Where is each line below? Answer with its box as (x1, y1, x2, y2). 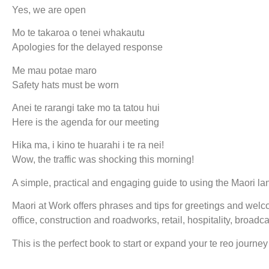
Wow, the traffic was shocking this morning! (12, 154, 194, 165)
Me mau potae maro (12, 65, 97, 76)
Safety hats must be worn (12, 79, 119, 90)
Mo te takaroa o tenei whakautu (12, 28, 145, 38)
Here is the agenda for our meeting (12, 116, 159, 127)
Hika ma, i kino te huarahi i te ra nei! (12, 140, 164, 151)
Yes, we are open (12, 4, 86, 15)
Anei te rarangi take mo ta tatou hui (12, 102, 160, 113)
